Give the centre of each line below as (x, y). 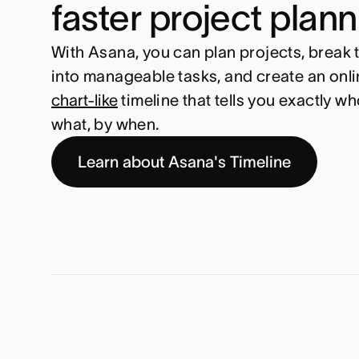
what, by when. (106, 124)
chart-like (85, 100)
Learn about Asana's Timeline (184, 162)
